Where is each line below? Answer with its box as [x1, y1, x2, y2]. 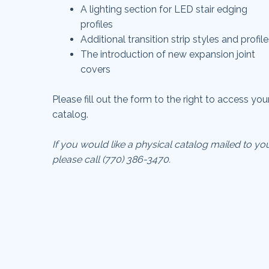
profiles [80, 19, 113, 30]
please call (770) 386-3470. [52, 154, 171, 165]
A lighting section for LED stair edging [80, 4, 247, 15]
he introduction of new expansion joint [87, 49, 255, 60]
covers [80, 64, 110, 75]
